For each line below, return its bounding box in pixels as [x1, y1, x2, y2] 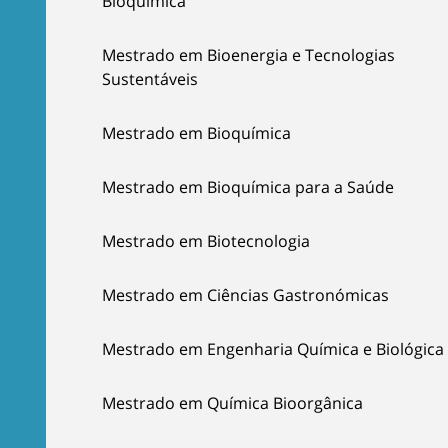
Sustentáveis [102, 68, 198, 90]
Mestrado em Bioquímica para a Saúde [102, 176, 394, 198]
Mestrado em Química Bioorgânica [102, 392, 363, 414]
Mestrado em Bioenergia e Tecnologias [102, 44, 395, 66]
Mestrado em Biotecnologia [102, 230, 310, 252]
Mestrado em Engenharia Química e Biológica [102, 338, 444, 360]
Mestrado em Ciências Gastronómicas [102, 284, 389, 306]
